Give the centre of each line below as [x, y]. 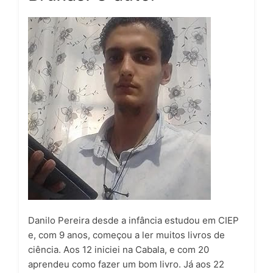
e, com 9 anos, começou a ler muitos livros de [126, 235]
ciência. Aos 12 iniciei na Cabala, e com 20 [119, 250]
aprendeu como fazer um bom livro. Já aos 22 [126, 264]
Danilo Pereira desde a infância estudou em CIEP [133, 221]
